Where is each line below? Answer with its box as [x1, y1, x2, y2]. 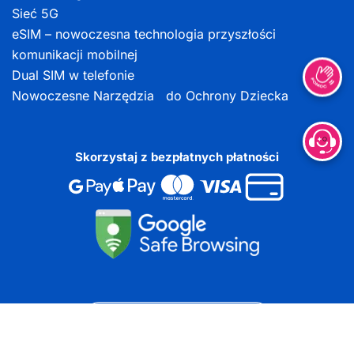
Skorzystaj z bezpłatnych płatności [75, 149, 279, 165]
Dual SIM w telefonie [12, 67, 134, 84]
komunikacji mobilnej [12, 47, 137, 63]
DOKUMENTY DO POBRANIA [100, 308, 254, 322]
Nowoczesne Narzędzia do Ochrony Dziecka [12, 88, 288, 104]
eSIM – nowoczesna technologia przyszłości [12, 26, 276, 43]
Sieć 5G [12, 6, 58, 22]
